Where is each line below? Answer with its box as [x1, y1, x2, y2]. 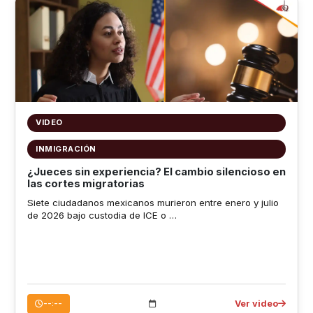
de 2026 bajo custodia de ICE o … [27, 209, 177, 221]
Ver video [235, 298, 279, 309]
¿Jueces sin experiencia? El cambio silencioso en [27, 166, 286, 179]
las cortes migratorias [27, 177, 145, 191]
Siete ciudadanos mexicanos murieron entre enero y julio [27, 196, 279, 208]
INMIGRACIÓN [36, 144, 96, 154]
